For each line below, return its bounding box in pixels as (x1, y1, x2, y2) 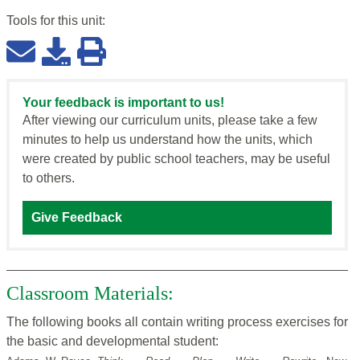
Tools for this (6, 14, 81, 28)
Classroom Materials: (6, 283, 174, 305)
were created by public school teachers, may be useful (22, 152, 330, 166)
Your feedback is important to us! (22, 96, 224, 110)
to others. (22, 171, 75, 186)
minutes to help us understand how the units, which (22, 133, 313, 147)
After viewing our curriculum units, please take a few (22, 113, 317, 128)
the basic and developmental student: (6, 334, 219, 349)
